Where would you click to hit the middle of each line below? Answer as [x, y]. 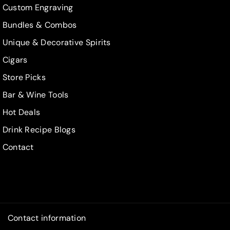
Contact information [47, 218]
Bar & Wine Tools [35, 95]
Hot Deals [21, 112]
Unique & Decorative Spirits [56, 43]
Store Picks [24, 78]
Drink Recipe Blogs [39, 130]
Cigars [15, 60]
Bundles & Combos [40, 25]
